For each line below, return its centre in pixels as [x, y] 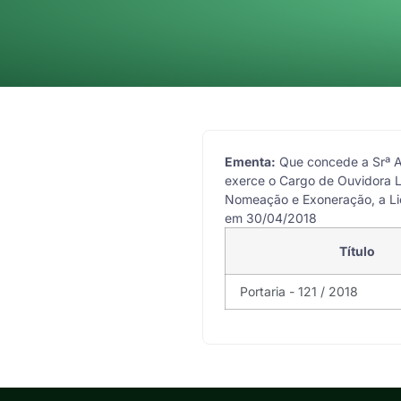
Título [357, 251]
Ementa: [250, 161]
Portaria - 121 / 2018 [299, 291]
